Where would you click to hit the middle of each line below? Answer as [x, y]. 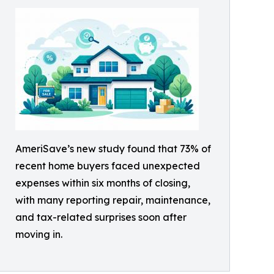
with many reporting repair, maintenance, [113, 200]
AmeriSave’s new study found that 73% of [113, 148]
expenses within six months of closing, [103, 183]
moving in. [39, 234]
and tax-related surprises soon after [101, 217]
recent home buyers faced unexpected [108, 165]
